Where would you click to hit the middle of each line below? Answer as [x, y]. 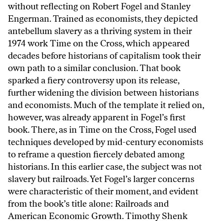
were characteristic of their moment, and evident [103, 191]
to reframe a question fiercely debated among [96, 154]
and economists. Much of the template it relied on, [106, 105]
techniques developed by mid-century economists [106, 142]
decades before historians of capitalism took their [104, 55]
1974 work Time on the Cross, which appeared [99, 43]
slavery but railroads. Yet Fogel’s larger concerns [101, 179]
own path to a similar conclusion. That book [94, 68]
